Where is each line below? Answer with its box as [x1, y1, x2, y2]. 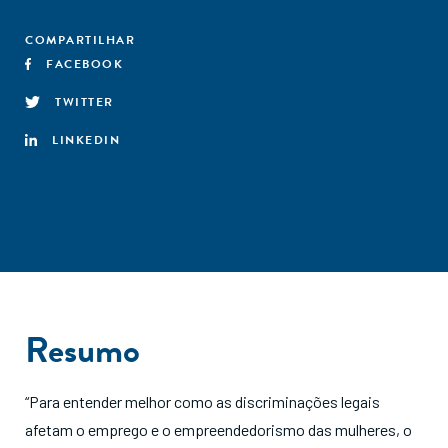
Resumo [25, 323, 140, 376]
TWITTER [55, 93, 114, 111]
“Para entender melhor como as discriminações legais [25, 392, 380, 411]
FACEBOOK [46, 55, 124, 73]
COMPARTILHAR [25, 31, 135, 49]
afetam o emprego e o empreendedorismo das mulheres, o [25, 420, 412, 439]
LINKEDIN [52, 131, 120, 149]
